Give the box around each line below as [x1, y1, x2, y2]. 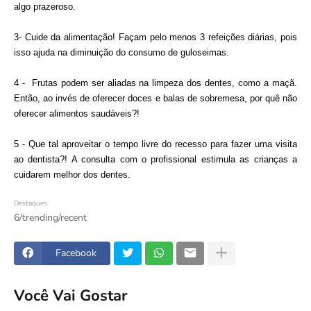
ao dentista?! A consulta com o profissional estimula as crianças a [14, 153, 297, 165]
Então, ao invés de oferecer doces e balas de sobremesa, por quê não [14, 92, 297, 103]
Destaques [14, 198, 47, 208]
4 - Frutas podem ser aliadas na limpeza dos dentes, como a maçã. [14, 77, 297, 88]
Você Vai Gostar [14, 285, 128, 307]
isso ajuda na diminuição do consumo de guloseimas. [14, 47, 229, 58]
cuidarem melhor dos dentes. [14, 169, 131, 180]
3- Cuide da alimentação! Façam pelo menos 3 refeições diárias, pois [14, 31, 297, 42]
